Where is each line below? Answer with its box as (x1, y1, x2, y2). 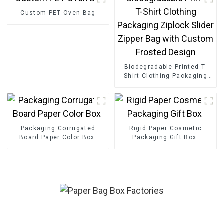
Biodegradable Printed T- (124, 63, 207, 70)
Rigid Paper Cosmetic (129, 124, 202, 132)
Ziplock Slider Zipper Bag (123, 81, 208, 88)
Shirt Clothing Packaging (124, 72, 207, 79)
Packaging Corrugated (20, 124, 96, 132)
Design (154, 99, 177, 106)
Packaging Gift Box (132, 133, 199, 141)
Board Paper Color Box (19, 133, 97, 141)
